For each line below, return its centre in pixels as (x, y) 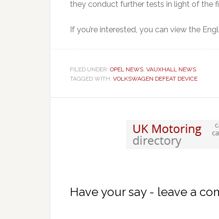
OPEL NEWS (127, 69)
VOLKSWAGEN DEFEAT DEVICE (155, 79)
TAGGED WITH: (91, 79)
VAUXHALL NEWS (171, 69)
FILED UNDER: (90, 69)
